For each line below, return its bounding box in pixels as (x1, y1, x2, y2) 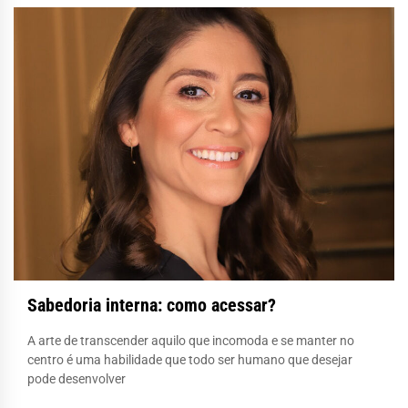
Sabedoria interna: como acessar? (27, 293, 276, 316)
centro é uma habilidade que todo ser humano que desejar (27, 352, 352, 367)
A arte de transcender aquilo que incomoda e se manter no (27, 332, 354, 348)
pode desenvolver (27, 371, 126, 386)
